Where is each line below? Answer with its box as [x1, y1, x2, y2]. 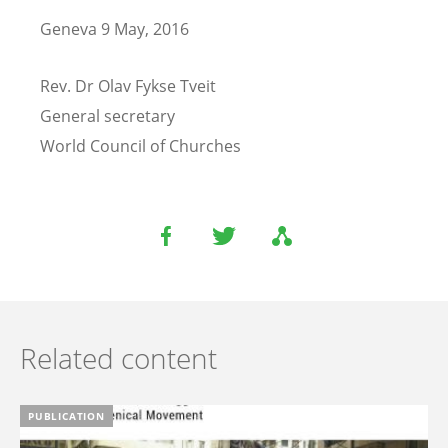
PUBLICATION [28, 409, 105, 424]
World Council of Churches [40, 135, 241, 158]
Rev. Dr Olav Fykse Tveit [40, 75, 216, 98]
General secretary [40, 105, 175, 128]
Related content [20, 339, 217, 378]
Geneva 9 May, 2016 [40, 18, 189, 41]
